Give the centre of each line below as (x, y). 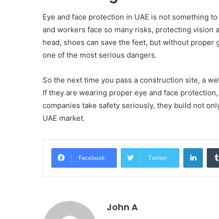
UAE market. (64, 118)
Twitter (158, 158)
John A (122, 207)
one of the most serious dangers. (100, 55)
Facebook (92, 158)
